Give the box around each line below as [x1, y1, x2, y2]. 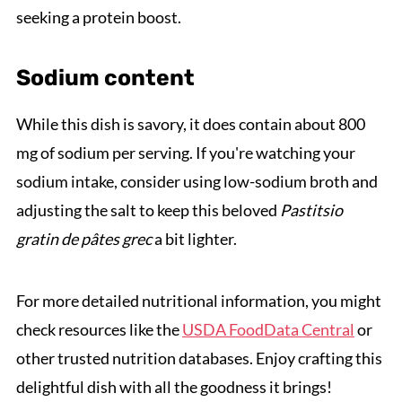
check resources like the [15, 319, 182, 339]
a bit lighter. [151, 228, 237, 249]
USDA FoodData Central [181, 319, 354, 339]
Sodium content [15, 64, 195, 91]
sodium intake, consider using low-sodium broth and [15, 170, 378, 191]
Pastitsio [279, 199, 343, 220]
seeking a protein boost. [15, 6, 181, 27]
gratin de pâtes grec [15, 228, 152, 249]
